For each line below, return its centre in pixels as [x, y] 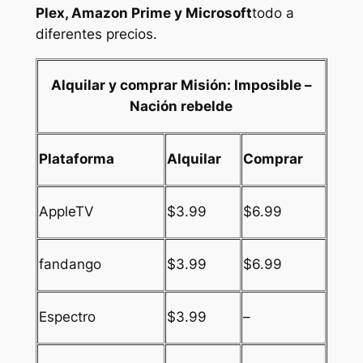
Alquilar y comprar [115, 85]
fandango [70, 265]
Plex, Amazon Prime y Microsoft [143, 13]
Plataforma [76, 159]
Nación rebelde [181, 107]
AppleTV [66, 212]
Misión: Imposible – [246, 85]
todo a [273, 13]
